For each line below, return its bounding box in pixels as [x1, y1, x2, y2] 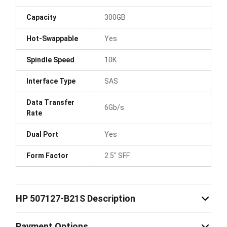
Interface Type [26, 77, 75, 85]
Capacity [26, 13, 56, 21]
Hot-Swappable [26, 34, 78, 43]
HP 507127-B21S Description [16, 193, 135, 204]
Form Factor [26, 151, 68, 160]
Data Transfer [26, 98, 74, 106]
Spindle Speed [26, 55, 74, 64]
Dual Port [26, 130, 58, 138]
